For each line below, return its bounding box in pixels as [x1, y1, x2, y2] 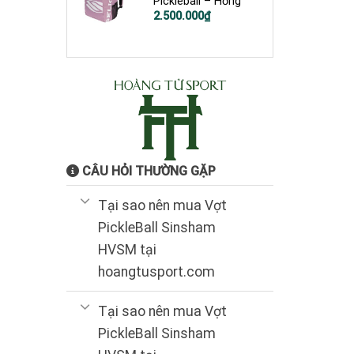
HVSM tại [97, 241, 156, 258]
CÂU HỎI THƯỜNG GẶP [78, 164, 216, 179]
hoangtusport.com [97, 263, 215, 280]
